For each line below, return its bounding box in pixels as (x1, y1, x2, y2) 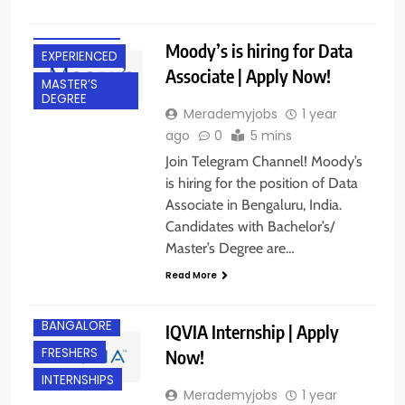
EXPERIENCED (42, 48, 118, 66)
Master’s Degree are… (165, 240, 295, 258)
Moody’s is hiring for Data (165, 39, 353, 62)
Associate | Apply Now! (165, 64, 331, 88)
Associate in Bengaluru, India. (165, 196, 342, 214)
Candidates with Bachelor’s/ (165, 218, 334, 236)
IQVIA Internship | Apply (165, 320, 339, 344)
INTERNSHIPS (42, 372, 114, 390)
